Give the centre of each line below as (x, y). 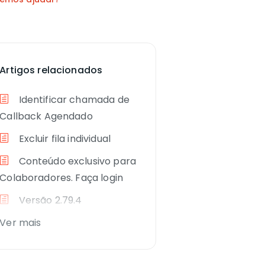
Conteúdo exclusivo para (76, 161)
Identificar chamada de (73, 100)
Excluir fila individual (63, 139)
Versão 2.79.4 (49, 201)
